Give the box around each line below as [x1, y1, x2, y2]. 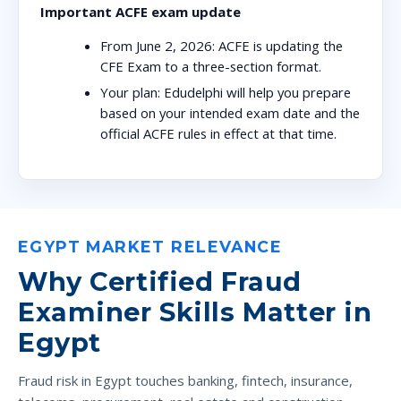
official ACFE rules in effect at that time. [100, 124, 337, 142]
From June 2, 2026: [100, 37, 216, 55]
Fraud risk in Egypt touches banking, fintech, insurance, [18, 371, 353, 390]
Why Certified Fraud [18, 266, 302, 298]
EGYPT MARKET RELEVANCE [18, 236, 282, 256]
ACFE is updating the [215, 37, 344, 55]
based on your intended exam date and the [100, 103, 361, 122]
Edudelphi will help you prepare [160, 82, 352, 101]
